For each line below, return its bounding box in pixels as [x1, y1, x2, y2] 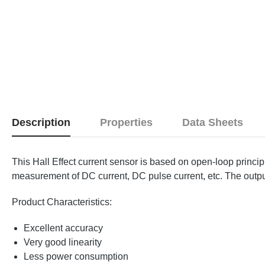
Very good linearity [24, 237, 102, 248]
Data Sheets [182, 117, 243, 129]
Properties [100, 117, 153, 129]
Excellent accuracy [24, 223, 103, 234]
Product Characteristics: [12, 197, 112, 208]
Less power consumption [24, 251, 128, 262]
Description [12, 117, 70, 129]
